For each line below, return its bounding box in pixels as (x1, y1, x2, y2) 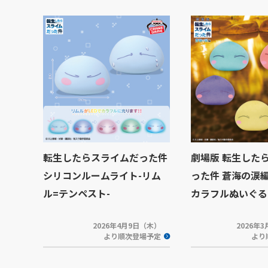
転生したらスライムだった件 (43, 150, 167, 165)
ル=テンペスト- (43, 186, 110, 200)
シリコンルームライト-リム (43, 168, 161, 182)
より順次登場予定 (103, 231, 161, 241)
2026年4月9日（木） (93, 220, 162, 230)
